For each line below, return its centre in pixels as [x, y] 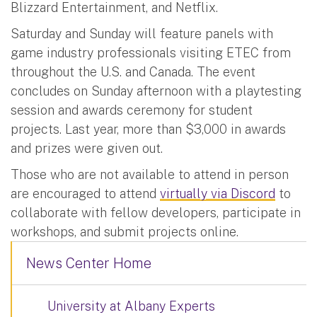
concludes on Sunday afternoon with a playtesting [156, 91]
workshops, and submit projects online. [125, 231]
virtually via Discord [218, 193]
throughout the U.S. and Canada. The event [133, 71]
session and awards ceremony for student [132, 110]
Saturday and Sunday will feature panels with [142, 33]
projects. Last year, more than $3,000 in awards [148, 129]
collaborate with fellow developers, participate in [156, 212]
